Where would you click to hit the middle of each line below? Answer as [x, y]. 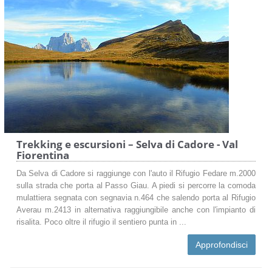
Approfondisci [222, 244]
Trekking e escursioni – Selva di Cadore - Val [127, 144]
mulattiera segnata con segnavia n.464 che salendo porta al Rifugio [136, 198]
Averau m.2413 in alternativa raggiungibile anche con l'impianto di [136, 210]
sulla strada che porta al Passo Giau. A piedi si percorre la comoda [136, 185]
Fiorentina [43, 155]
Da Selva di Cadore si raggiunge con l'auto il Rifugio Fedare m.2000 [136, 173]
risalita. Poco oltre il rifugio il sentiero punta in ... [101, 222]
